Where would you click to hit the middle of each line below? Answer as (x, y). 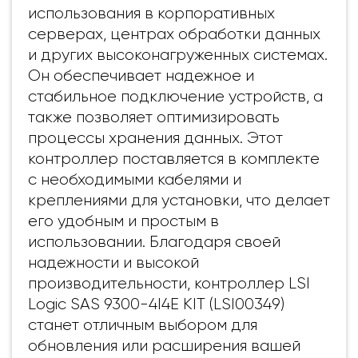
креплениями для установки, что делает (179, 200)
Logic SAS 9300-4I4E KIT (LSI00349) (156, 304)
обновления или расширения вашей (164, 345)
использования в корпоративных (151, 13)
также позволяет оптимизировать (154, 117)
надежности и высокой (113, 262)
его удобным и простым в (123, 221)
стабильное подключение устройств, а (175, 96)
